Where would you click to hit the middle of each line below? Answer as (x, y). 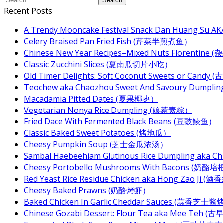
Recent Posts (28, 11)
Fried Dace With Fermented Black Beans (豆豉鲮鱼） (120, 121)
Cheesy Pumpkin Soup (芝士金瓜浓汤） (96, 144)
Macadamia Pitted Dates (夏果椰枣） (91, 99)
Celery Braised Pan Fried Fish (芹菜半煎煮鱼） (108, 41)
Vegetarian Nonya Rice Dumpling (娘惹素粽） (108, 110)
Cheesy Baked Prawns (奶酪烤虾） (87, 190)
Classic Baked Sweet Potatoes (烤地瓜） (97, 133)
